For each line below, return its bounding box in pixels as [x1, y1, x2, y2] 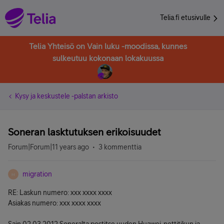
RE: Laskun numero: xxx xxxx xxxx [8, 188, 112, 196]
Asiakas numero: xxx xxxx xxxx [8, 199, 101, 207]
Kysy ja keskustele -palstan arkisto [15, 92, 118, 100]
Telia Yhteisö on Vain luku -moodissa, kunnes [29, 41, 187, 50]
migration [22, 170, 52, 178]
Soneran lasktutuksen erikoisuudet [8, 126, 161, 137]
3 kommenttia [98, 143, 141, 151]
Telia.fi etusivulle [160, 13, 212, 21]
